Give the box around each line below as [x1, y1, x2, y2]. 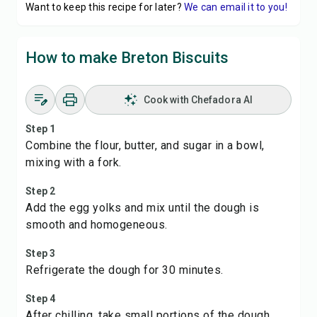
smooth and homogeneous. [25, 218, 168, 231]
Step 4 [25, 293, 56, 304]
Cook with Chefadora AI [143, 94, 253, 105]
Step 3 [25, 248, 56, 259]
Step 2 [25, 185, 56, 197]
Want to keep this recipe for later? [25, 1, 182, 13]
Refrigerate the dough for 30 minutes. [25, 263, 224, 277]
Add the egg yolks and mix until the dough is [25, 201, 259, 214]
